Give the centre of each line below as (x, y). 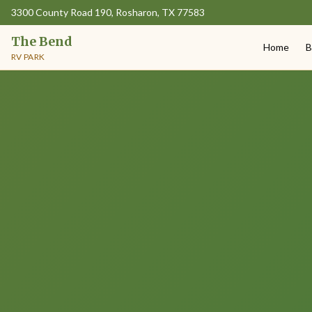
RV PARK (28, 57)
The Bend (42, 41)
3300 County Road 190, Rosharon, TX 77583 (108, 12)
